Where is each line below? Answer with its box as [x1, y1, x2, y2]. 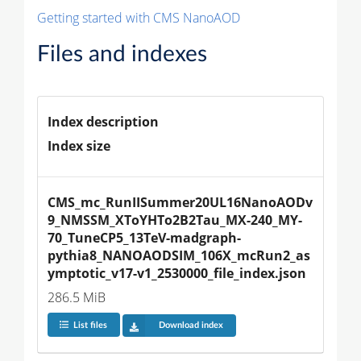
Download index [158, 321, 223, 330]
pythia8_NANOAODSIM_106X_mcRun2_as [48, 246, 310, 264]
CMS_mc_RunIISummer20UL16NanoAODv [48, 193, 313, 211]
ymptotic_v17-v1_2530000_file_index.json [48, 263, 306, 282]
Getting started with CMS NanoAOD [37, 8, 240, 27]
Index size [48, 136, 110, 155]
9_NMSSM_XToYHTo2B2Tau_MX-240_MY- [48, 210, 302, 229]
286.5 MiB [48, 288, 106, 306]
